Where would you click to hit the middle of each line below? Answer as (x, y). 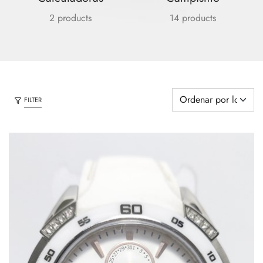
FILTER (33, 100)
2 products (70, 18)
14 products (193, 18)
